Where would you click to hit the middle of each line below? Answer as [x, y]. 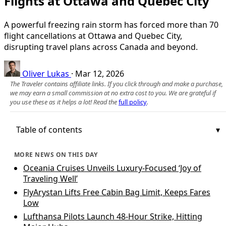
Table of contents [49, 129]
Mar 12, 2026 [100, 73]
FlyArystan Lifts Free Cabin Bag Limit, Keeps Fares [117, 192]
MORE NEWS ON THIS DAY [56, 154]
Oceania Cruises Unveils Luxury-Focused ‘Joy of [112, 168]
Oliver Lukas [46, 73]
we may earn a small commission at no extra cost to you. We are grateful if [113, 93]
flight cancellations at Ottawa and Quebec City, [93, 36]
